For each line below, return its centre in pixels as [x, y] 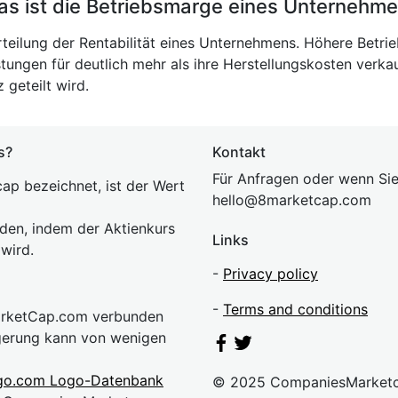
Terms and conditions [295, 309]
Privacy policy [271, 274]
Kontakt [239, 152]
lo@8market [273, 200]
